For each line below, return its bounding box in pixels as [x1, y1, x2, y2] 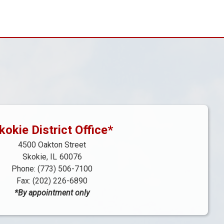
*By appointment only [14, 188, 89, 198]
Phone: [11, 164, 37, 174]
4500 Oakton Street [18, 140, 86, 150]
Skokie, [22, 152, 50, 162]
